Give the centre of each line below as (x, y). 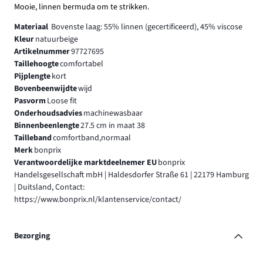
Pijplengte (32, 77)
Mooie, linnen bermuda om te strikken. (82, 7)
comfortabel (81, 64)
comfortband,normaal (92, 138)
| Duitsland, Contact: (49, 188)
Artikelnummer (42, 52)
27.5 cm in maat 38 (112, 126)
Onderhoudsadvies (48, 114)
